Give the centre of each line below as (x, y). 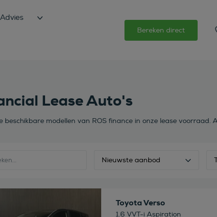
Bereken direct (161, 30)
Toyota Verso (140, 202)
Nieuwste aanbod (131, 160)
